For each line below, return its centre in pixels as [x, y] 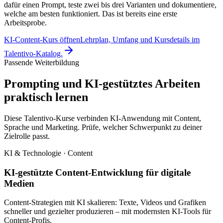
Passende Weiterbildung [42, 63]
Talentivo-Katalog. [33, 54]
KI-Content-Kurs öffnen [42, 40]
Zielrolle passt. [27, 136]
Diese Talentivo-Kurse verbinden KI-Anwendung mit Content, [103, 118]
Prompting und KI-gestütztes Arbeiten [102, 84]
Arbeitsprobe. [25, 23]
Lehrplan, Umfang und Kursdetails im [140, 40]
